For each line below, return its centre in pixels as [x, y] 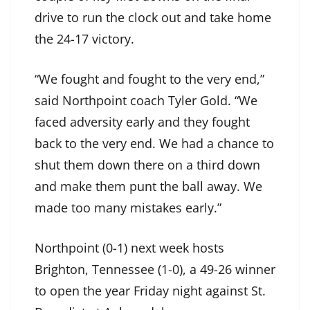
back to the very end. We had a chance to [154, 143]
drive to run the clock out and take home [153, 17]
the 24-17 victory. [88, 38]
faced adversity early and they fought [142, 121]
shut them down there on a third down [147, 164]
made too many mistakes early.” [130, 207]
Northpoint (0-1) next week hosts [129, 247]
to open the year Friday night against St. [150, 290]
